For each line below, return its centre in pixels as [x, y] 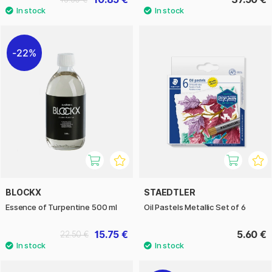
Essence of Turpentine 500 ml [61, 207]
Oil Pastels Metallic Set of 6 [195, 207]
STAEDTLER [170, 192]
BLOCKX [24, 192]
